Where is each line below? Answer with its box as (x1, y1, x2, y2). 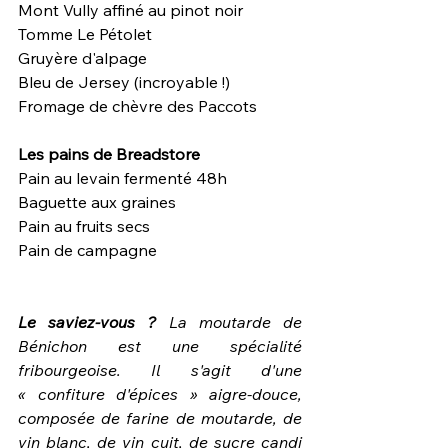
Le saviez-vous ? (18, 311, 169, 332)
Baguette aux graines (18, 191, 176, 212)
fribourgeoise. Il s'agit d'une (18, 359, 302, 380)
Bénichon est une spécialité (18, 335, 302, 356)
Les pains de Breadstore (18, 143, 200, 164)
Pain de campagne (18, 239, 157, 260)
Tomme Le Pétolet (18, 23, 156, 44)
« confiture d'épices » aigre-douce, (18, 383, 302, 404)
